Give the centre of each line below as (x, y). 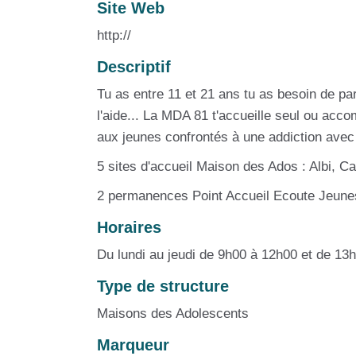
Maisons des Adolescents (173, 313)
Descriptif (134, 66)
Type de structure (163, 286)
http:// (114, 35)
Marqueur (133, 344)
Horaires (129, 227)
